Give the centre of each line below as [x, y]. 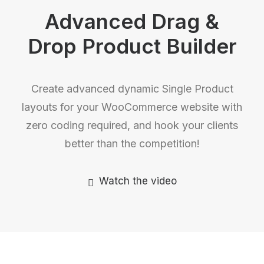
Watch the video [138, 181]
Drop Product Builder [132, 46]
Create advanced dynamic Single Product [132, 89]
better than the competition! [132, 143]
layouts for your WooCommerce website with [132, 107]
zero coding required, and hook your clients [132, 125]
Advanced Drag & [132, 21]
